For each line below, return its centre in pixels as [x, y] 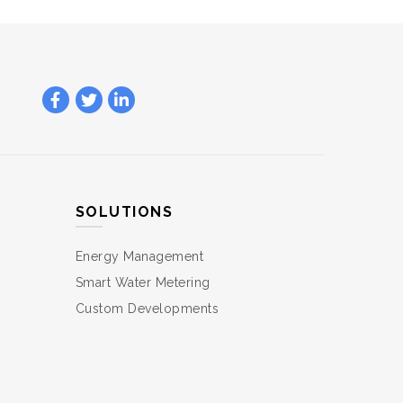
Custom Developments [147, 308]
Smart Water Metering [143, 282]
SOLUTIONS [124, 211]
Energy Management [139, 256]
